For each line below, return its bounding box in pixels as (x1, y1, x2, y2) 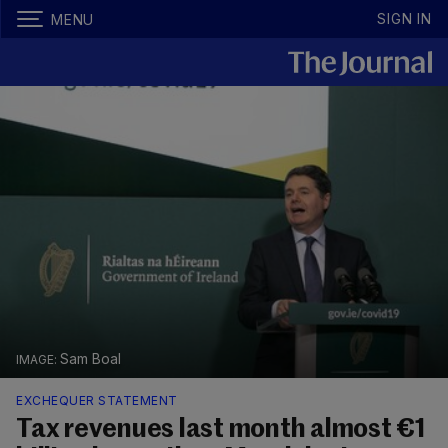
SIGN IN (377, 10, 432, 27)
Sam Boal (59, 350, 121, 368)
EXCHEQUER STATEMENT (16, 393, 178, 409)
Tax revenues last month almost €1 (16, 417, 426, 444)
